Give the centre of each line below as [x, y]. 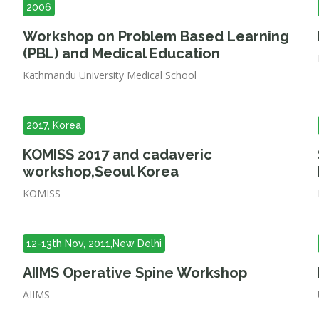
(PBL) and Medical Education [122, 53]
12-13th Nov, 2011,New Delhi [94, 244]
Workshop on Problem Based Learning [156, 36]
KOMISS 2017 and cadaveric [118, 155]
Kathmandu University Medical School [110, 75]
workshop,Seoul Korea [101, 172]
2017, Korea [54, 125]
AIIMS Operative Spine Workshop [135, 273]
